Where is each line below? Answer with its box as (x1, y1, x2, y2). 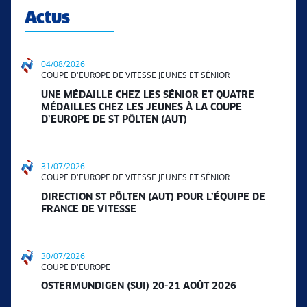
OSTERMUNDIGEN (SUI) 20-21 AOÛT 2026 (41, 282, 236, 292)
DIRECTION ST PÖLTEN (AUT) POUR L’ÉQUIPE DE (41, 192, 265, 202)
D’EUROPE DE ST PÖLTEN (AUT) (41, 114, 187, 125)
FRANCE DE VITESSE (41, 204, 136, 214)
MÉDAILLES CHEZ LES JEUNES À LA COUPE (41, 102, 242, 112)
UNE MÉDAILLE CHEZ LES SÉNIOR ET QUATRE (41, 90, 254, 100)
